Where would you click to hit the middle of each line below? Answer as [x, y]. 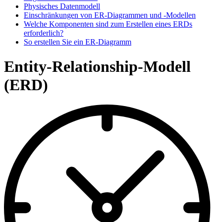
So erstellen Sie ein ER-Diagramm [78, 42]
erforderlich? [44, 33]
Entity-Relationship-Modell [97, 66]
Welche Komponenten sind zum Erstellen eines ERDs [108, 24]
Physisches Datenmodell [62, 6]
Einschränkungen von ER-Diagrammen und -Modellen [110, 15]
